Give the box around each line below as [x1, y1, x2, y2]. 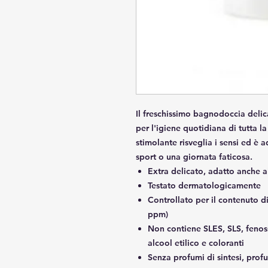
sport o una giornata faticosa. [136, 151, 252, 162]
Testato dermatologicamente [148, 179, 261, 191]
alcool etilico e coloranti [148, 237, 244, 248]
